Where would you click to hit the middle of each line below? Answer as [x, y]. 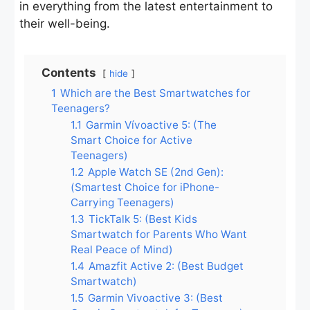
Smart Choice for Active [131, 140]
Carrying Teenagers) [122, 202]
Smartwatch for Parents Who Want [159, 234]
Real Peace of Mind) [122, 249]
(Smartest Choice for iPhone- [145, 187]
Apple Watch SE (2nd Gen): [156, 172]
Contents [69, 72]
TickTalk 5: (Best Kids [143, 219]
